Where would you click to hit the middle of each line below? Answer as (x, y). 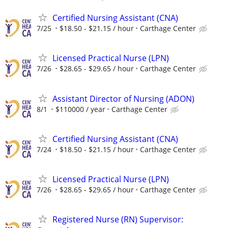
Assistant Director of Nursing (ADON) (123, 98)
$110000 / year (80, 109)
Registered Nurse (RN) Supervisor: (118, 220)
